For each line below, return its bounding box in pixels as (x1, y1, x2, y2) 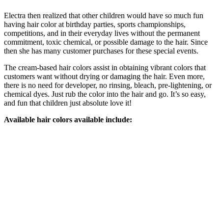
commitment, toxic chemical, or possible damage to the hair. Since (4, 37, 208, 46)
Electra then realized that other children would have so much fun (4, 11, 203, 20)
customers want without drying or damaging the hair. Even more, (4, 72, 205, 81)
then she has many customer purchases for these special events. (4, 46, 198, 55)
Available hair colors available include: (4, 115, 132, 124)
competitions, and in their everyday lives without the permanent (4, 28, 200, 37)
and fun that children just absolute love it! (4, 98, 132, 107)
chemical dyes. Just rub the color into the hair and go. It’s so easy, (4, 89, 206, 98)
